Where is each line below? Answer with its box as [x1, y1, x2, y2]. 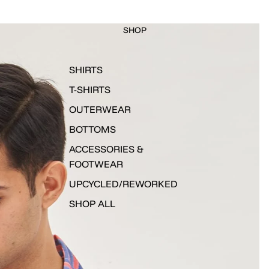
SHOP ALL [69, 198, 116, 210]
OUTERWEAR [69, 103, 131, 116]
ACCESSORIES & [69, 143, 144, 156]
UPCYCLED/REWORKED [69, 178, 178, 190]
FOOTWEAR [69, 158, 124, 171]
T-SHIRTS [69, 83, 111, 96]
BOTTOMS [69, 123, 116, 136]
